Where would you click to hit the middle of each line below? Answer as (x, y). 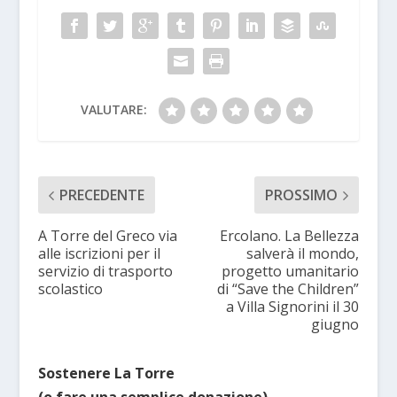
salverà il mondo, (303, 254)
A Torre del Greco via (107, 236)
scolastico (70, 289)
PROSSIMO (302, 195)
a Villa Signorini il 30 (293, 307)
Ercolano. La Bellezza (290, 236)
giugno (335, 325)
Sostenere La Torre (106, 374)
